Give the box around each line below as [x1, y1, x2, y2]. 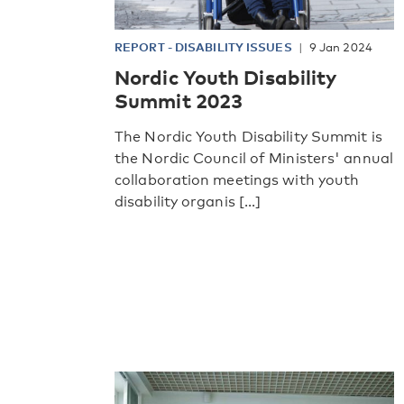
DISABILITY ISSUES [174, 39, 292, 54]
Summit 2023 [115, 87, 243, 113]
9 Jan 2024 [308, 39, 372, 54]
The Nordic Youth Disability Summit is [115, 127, 382, 145]
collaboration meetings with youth [115, 170, 360, 188]
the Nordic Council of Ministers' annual [115, 149, 393, 167]
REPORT [115, 39, 168, 54]
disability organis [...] [115, 192, 262, 210]
